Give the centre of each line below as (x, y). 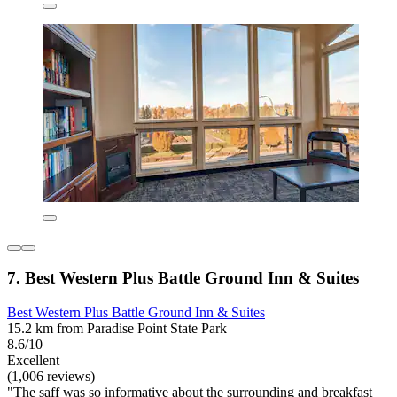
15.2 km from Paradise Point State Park (117, 328)
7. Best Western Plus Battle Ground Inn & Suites (183, 277)
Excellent (33, 360)
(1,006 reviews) (51, 376)
